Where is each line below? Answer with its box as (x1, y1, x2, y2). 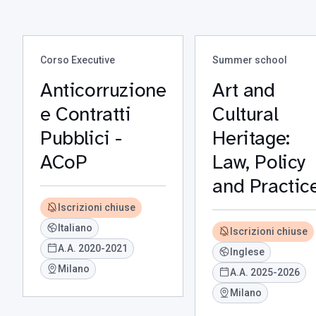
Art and (212, 78, 275, 102)
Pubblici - (40, 126, 122, 150)
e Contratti (40, 102, 131, 126)
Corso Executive (40, 54, 115, 66)
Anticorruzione (40, 78, 166, 102)
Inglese (230, 246, 265, 257)
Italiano (58, 222, 92, 233)
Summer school (212, 54, 288, 66)
